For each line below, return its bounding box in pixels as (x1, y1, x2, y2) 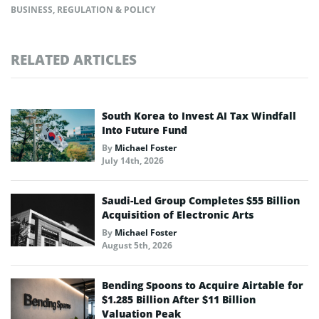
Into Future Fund (102, 123, 187, 137)
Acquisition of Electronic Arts (102, 208, 253, 221)
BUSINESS (11, 4, 53, 16)
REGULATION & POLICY (57, 4, 155, 16)
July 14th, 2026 (102, 155, 164, 167)
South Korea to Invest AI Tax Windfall (102, 109, 296, 122)
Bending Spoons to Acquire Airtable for (102, 278, 303, 292)
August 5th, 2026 (102, 239, 172, 251)
